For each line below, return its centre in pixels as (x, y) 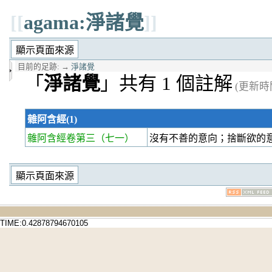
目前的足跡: (39, 67)
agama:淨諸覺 (84, 22)
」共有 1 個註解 (166, 84)
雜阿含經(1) (52, 119)
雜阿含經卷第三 (61, 138)
